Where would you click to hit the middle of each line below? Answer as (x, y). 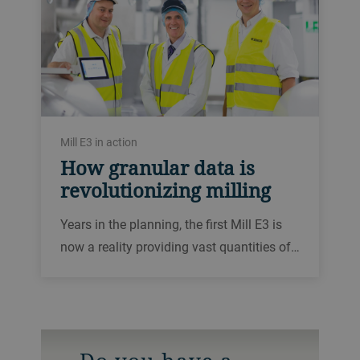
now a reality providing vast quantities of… (180, 247)
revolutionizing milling (165, 190)
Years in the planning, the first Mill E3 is (171, 225)
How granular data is (157, 168)
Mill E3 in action (98, 142)
